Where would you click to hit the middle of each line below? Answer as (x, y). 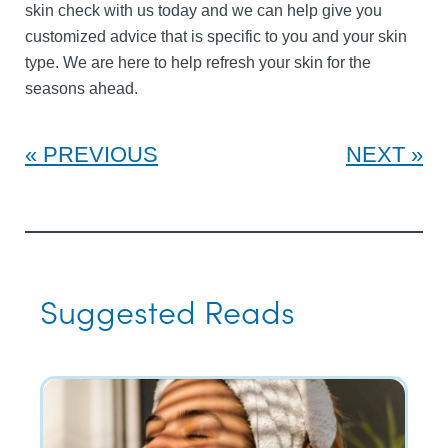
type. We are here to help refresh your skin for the (198, 62)
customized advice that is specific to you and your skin (216, 36)
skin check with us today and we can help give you (203, 10)
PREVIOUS (100, 154)
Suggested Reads (167, 310)
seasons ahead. (81, 88)
